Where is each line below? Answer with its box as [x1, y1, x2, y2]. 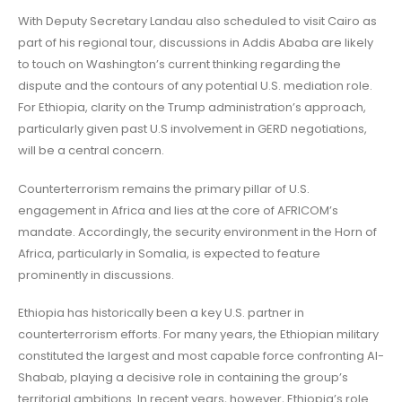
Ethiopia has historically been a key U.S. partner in [18, 304, 304, 322]
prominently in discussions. [18, 266, 174, 284]
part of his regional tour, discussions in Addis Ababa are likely [18, 33, 373, 51]
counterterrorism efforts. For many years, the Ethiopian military [18, 326, 379, 344]
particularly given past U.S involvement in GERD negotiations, [18, 119, 367, 137]
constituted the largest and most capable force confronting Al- [18, 347, 384, 365]
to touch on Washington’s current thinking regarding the [18, 55, 341, 73]
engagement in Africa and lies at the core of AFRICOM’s [18, 201, 338, 219]
